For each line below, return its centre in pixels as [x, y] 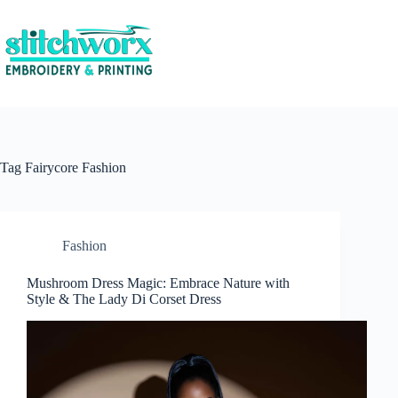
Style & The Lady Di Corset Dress [124, 299]
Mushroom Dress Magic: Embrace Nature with [158, 283]
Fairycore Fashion [74, 167]
